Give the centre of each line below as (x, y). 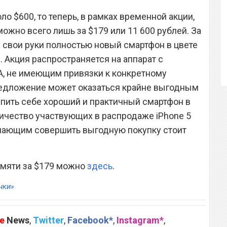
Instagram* (140, 220)
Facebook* (90, 220)
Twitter (48, 220)
